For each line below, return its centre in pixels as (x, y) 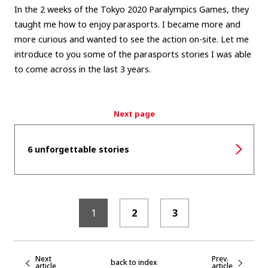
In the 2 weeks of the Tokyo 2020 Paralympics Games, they (131, 9)
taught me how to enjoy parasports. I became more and (127, 24)
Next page (134, 113)
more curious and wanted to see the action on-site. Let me (131, 39)
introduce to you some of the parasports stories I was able (133, 54)
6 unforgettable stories (78, 149)
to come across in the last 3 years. (82, 69)
